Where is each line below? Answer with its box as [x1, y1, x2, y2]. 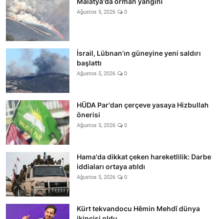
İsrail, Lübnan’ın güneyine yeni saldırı [77, 48, 201, 57]
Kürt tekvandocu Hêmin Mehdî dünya [77, 204, 200, 213]
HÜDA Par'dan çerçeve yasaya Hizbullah [77, 100, 209, 109]
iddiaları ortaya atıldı [77, 162, 145, 171]
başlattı [77, 58, 102, 67]
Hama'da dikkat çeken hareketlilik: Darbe [77, 152, 211, 161]
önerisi [77, 110, 100, 119]
